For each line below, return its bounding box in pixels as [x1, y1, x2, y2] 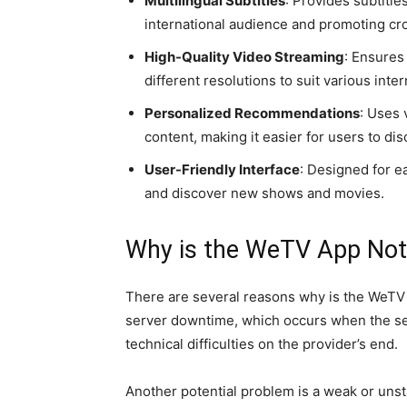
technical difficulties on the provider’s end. [125, 335, 398, 352]
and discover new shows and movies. [144, 184, 384, 202]
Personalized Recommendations [144, 104, 360, 122]
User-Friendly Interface [144, 161, 300, 178]
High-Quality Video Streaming [144, 48, 344, 65]
